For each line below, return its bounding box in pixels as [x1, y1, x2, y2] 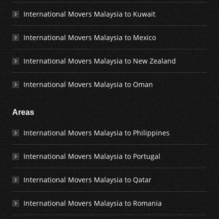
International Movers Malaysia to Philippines [23, 128, 170, 137]
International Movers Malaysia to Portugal [23, 152, 160, 161]
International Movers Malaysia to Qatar [23, 175, 152, 184]
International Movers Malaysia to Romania [23, 198, 162, 208]
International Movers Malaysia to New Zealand [23, 56, 176, 66]
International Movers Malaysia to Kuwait [23, 9, 155, 19]
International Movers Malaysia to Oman [23, 80, 153, 89]
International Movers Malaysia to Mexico [23, 33, 156, 42]
